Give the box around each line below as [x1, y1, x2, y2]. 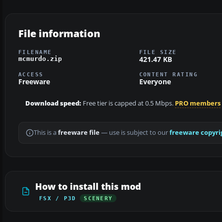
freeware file [58, 128, 100, 137]
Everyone [139, 77, 171, 87]
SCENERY [84, 195, 113, 202]
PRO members [175, 99, 221, 108]
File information [18, 26, 100, 40]
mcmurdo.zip [18, 55, 62, 62]
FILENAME [18, 49, 52, 55]
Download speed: [25, 99, 81, 108]
